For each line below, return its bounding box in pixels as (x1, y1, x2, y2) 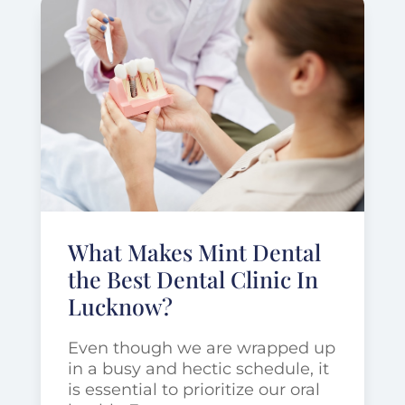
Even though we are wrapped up (67, 337, 335, 358)
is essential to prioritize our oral (67, 379, 320, 400)
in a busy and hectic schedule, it (67, 358, 329, 379)
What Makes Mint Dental (67, 236, 321, 267)
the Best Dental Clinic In (67, 263, 318, 294)
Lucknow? (67, 290, 173, 321)
